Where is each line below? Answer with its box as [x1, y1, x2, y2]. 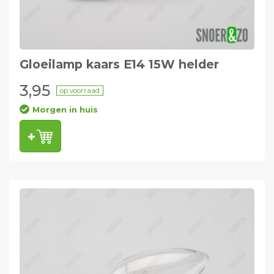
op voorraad [59, 86, 100, 95]
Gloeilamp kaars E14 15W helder [19, 56, 219, 72]
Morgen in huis [32, 104, 98, 114]
